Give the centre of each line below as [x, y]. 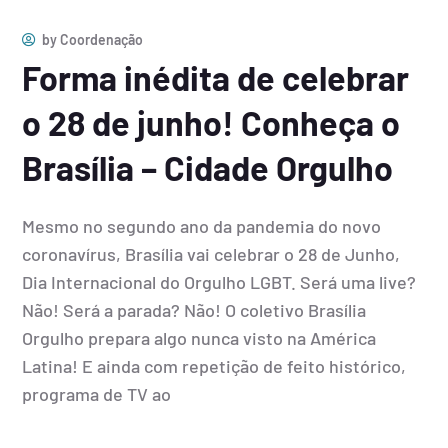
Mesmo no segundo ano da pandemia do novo [202, 226]
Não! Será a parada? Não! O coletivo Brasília [194, 310]
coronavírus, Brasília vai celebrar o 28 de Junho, [211, 254]
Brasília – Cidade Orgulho [208, 168]
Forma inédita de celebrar [216, 78]
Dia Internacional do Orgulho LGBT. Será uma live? [219, 282]
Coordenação [102, 40]
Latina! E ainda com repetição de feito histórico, [214, 366]
